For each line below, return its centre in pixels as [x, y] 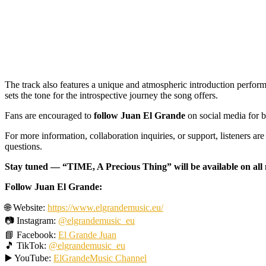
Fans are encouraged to [48, 115]
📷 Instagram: [31, 220]
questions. [23, 146]
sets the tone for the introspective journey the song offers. [111, 95]
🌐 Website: [26, 207]
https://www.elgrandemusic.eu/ [105, 207]
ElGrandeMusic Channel [100, 258]
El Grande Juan [87, 235]
